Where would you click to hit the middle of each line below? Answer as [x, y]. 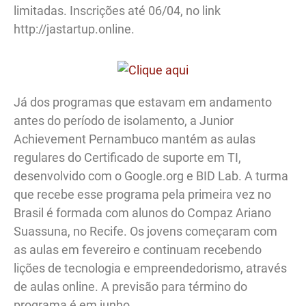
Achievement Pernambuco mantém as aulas [135, 139]
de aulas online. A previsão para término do [130, 287]
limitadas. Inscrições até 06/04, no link [117, 11]
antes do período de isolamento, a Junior [124, 121]
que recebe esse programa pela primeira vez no [142, 195]
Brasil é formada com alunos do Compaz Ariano [142, 213]
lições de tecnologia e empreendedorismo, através [150, 268]
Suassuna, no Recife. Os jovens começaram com [145, 232]
